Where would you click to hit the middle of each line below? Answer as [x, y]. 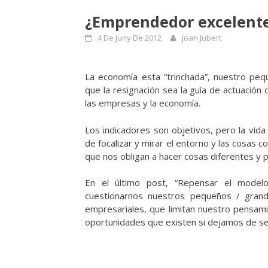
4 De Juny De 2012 [130, 37]
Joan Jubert [202, 37]
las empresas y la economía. [143, 103]
